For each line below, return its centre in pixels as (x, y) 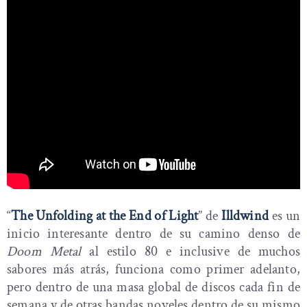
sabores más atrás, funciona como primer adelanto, (153, 270)
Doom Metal (44, 252)
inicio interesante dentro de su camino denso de (153, 234)
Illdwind (247, 216)
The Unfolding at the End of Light (105, 216)
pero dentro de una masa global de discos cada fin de (153, 287)
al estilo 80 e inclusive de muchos (191, 252)
